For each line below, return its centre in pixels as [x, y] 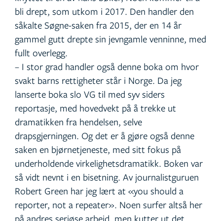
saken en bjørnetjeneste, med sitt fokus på [98, 149]
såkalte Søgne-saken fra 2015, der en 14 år [98, 25]
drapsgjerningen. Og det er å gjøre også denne [105, 136]
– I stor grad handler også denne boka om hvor [107, 67]
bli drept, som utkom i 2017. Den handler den [104, 11]
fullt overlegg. [41, 53]
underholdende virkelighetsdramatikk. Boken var [109, 163]
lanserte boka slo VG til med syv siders [90, 94]
